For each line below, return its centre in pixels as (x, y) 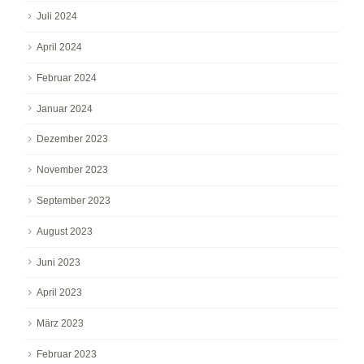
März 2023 (60, 324)
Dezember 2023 (72, 139)
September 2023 (74, 200)
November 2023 (72, 170)
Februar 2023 (67, 354)
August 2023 (65, 231)
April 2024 (59, 47)
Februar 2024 (67, 78)
